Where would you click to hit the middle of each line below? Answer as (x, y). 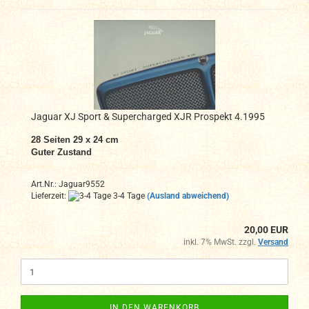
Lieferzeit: (50, 196)
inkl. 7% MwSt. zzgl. (221, 242)
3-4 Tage (128, 196)
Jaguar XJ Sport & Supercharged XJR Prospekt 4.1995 (148, 116)
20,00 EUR (266, 230)
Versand (273, 242)
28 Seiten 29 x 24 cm (75, 139)
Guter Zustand (61, 152)
